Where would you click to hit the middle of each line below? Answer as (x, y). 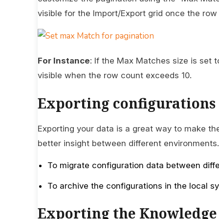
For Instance (64, 60)
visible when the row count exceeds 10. (115, 75)
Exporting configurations (127, 103)
